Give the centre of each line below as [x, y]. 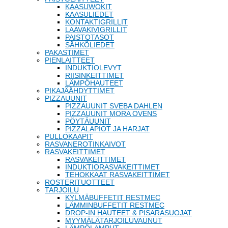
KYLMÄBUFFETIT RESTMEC [113, 197]
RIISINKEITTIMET [94, 75]
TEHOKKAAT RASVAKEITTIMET [118, 175]
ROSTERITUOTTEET [80, 182]
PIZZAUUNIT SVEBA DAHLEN [114, 106]
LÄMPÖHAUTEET [94, 83]
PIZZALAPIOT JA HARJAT [107, 129]
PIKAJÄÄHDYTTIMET [80, 91]
